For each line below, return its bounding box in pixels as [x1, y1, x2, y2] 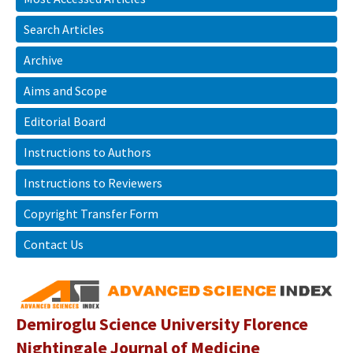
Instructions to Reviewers [24, 175, 162, 191]
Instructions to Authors [24, 144, 151, 160]
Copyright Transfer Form [24, 206, 158, 221]
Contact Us [24, 236, 84, 252]
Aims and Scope [24, 83, 107, 98]
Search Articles [24, 21, 104, 37]
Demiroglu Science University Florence [16, 313, 308, 336]
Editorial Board [24, 113, 106, 129]
